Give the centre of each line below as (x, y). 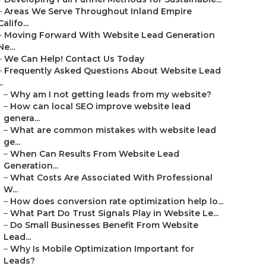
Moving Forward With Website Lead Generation (110, 35)
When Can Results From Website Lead (95, 154)
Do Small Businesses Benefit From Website (104, 225)
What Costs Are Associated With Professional (111, 178)
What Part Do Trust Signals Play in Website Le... (114, 213)
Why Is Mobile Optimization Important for (102, 249)
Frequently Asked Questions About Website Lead (113, 71)
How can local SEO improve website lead (100, 106)
